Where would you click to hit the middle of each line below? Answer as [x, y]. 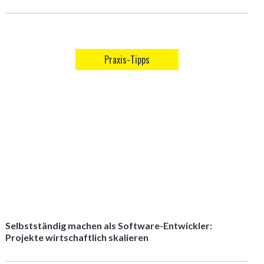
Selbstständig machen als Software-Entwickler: [108, 225]
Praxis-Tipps [127, 60]
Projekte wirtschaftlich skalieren [77, 237]
